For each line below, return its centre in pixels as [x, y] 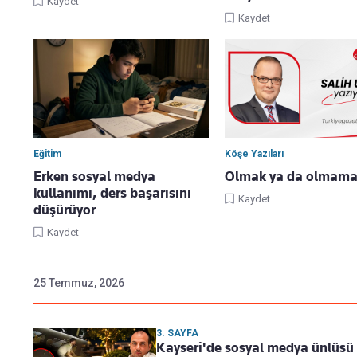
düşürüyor [65, 210]
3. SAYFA [177, 333]
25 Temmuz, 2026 [79, 283]
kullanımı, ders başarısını [112, 193]
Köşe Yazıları [254, 154]
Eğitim [47, 154]
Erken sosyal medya [94, 177]
